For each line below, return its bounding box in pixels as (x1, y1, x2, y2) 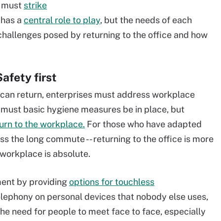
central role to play (24, 15, 100, 25)
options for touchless (69, 177, 154, 187)
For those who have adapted (85, 119, 202, 129)
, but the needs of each (100, 15, 192, 25)
